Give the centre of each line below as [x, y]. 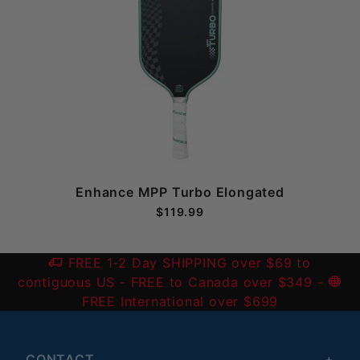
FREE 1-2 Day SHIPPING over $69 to [190, 263]
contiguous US [66, 282]
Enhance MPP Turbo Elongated [180, 192]
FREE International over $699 [180, 301]
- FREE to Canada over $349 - [222, 282]
